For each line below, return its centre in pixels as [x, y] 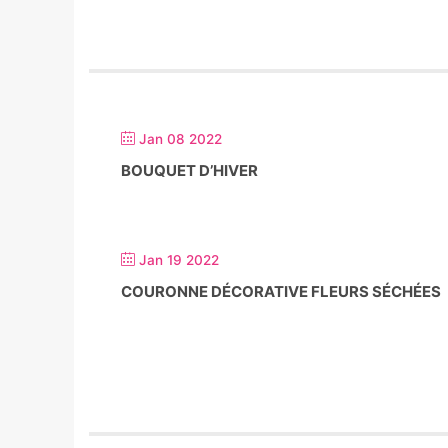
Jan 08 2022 [180, 139]
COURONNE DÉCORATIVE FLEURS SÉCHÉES [281, 291]
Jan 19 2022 [179, 260]
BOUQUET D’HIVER [189, 170]
